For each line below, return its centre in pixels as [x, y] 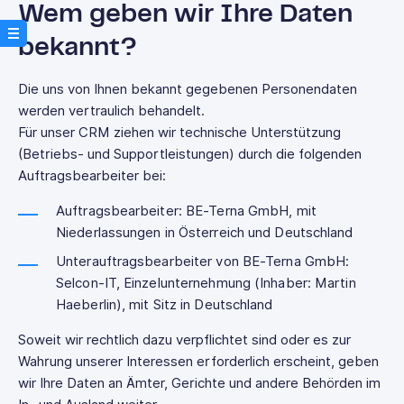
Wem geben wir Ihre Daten [185, 14]
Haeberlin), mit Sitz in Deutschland [165, 305]
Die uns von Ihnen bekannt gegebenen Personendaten [188, 89]
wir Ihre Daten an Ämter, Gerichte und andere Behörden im [199, 383]
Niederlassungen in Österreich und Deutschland [205, 233]
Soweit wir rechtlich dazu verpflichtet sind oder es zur [184, 340]
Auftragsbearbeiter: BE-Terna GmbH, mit [186, 211]
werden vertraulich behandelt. [111, 111]
